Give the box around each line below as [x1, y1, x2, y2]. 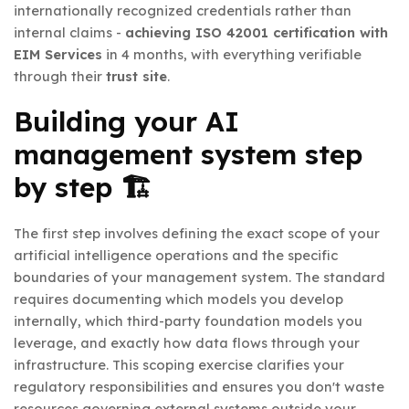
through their [14, 67, 106, 85]
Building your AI [14, 103, 239, 139]
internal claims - [14, 23, 125, 41]
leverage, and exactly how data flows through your [14, 333, 360, 351]
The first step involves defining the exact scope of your [14, 224, 380, 242]
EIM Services [14, 45, 102, 63]
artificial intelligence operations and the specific [14, 246, 338, 264]
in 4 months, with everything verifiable [102, 45, 362, 63]
